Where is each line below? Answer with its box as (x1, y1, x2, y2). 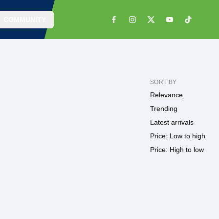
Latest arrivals (150, 118, 194, 126)
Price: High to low (150, 146, 204, 153)
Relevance (150, 91, 183, 99)
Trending (150, 105, 177, 112)
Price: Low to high (150, 132, 205, 140)
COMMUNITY (3, 16, 46, 23)
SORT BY (150, 79, 177, 86)
